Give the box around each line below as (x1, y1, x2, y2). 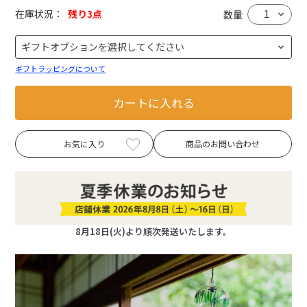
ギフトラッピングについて (15, 62, 106, 74)
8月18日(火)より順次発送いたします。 (75, 225, 232, 238)
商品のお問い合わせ (185, 137, 260, 149)
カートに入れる (112, 94, 195, 112)
